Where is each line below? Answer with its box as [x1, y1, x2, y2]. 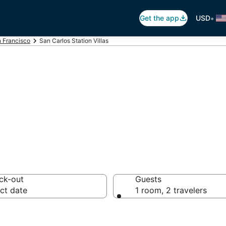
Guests [135, 174, 161, 184]
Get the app [140, 14, 179, 22]
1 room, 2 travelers [135, 185, 207, 195]
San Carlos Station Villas [39, 37, 108, 44]
